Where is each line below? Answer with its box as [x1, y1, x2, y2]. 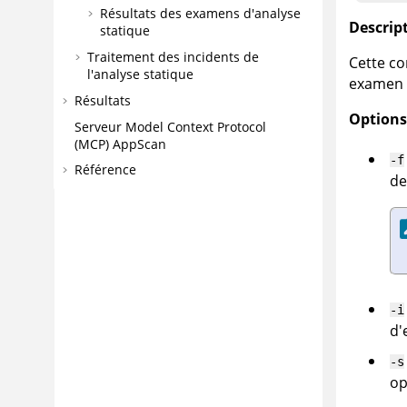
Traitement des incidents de [87, 47, 259, 65]
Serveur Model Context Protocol [74, 117, 266, 135]
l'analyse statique [87, 65, 194, 83]
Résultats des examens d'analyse [100, 5, 301, 23]
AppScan [113, 134, 166, 153]
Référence [74, 161, 136, 179]
